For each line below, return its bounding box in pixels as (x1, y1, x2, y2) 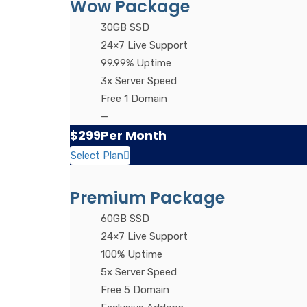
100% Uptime (101, 247, 162, 260)
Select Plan (71, 149, 123, 162)
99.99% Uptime (101, 56, 171, 69)
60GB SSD (101, 212, 149, 225)
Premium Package (70, 186, 225, 209)
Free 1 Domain (101, 92, 167, 105)
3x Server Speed (101, 74, 177, 87)
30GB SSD (101, 21, 149, 34)
